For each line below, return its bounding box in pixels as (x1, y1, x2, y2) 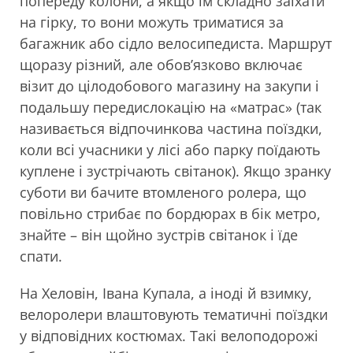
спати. (20, 247, 62, 266)
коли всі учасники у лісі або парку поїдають (20, 140, 321, 160)
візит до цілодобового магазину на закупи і (20, 76, 319, 96)
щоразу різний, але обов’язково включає (20, 55, 303, 75)
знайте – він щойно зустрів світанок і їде (20, 225, 298, 245)
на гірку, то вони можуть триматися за (20, 13, 284, 32)
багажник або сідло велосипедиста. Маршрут (20, 34, 332, 54)
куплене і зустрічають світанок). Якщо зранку (20, 162, 331, 181)
